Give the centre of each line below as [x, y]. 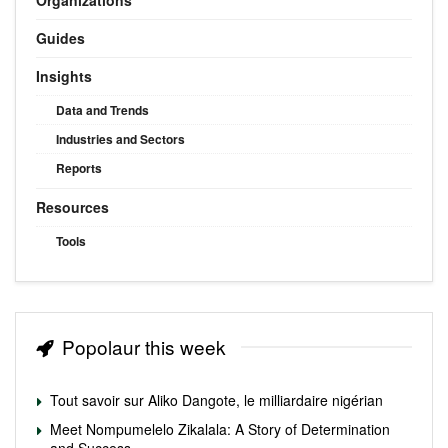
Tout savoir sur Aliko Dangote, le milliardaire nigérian [216, 399]
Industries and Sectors [120, 138]
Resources [72, 206]
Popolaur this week [144, 346]
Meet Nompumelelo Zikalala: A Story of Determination [220, 428]
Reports [79, 167]
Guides [60, 37]
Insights [64, 75]
